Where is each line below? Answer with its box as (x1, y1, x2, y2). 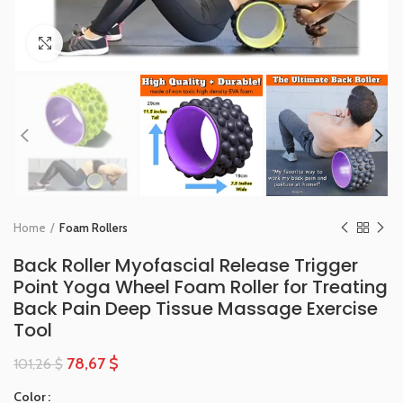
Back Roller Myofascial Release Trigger (13, 253, 358, 279)
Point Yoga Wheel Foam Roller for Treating (13, 274, 388, 300)
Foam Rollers (59, 220, 128, 236)
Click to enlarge (63, 36, 143, 50)
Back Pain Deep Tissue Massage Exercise (13, 296, 378, 322)
